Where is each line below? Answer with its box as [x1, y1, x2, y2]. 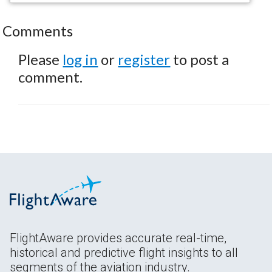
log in [63, 50, 98, 68]
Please [18, 50, 63, 68]
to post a [170, 50, 229, 68]
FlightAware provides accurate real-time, [10, 230, 226, 245]
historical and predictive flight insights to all [10, 245, 238, 260]
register [118, 50, 171, 68]
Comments [2, 21, 73, 39]
